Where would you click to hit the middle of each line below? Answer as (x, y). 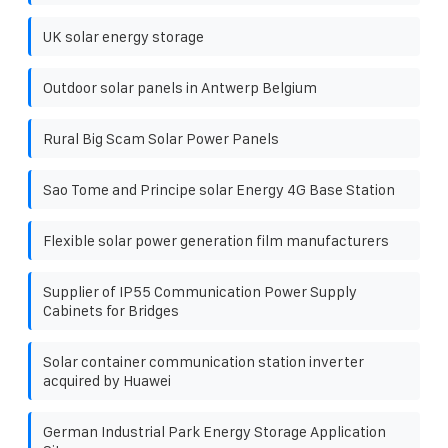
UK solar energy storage (123, 36)
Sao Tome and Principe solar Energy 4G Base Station (219, 189)
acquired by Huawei (107, 380)
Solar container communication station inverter (203, 361)
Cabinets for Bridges (111, 310)
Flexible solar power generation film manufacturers (216, 240)
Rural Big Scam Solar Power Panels (161, 138)
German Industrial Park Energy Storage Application (214, 431)
